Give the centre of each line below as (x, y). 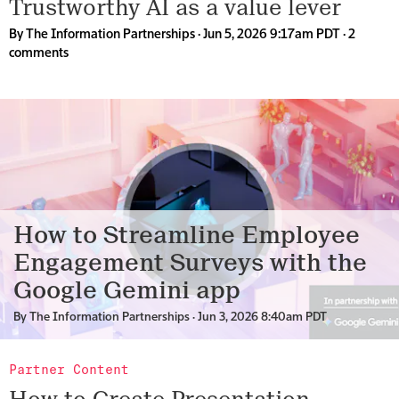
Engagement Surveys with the (190, 263)
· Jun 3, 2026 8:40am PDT (258, 318)
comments (39, 53)
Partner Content (69, 370)
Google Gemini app (127, 290)
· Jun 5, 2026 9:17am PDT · (272, 35)
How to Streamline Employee (187, 235)
